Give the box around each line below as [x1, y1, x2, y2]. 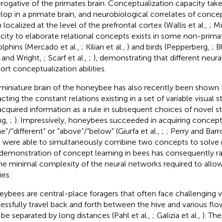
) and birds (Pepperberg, [126, 42, 212, 52]
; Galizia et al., [152, 210, 202, 220]
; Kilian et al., [81, 42, 127, 52]
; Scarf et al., [43, 53, 89, 62]
